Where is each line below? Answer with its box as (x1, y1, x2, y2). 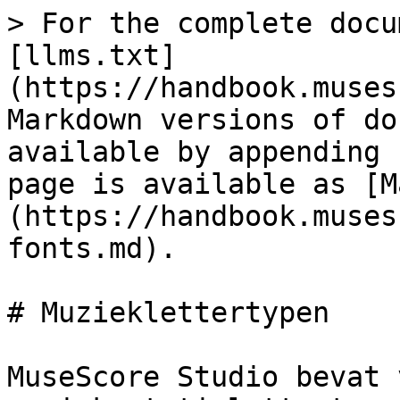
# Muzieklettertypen (7, 296, 329, 329)
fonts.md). (7, 232, 177, 264)
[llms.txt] (7, 39, 177, 71)
